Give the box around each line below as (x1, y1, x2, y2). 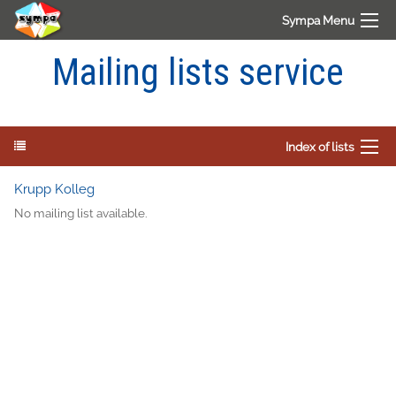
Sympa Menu (282, 12, 354, 27)
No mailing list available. (14, 206, 148, 221)
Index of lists (286, 139, 354, 154)
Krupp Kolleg (14, 181, 95, 197)
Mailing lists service (52, 50, 344, 94)
